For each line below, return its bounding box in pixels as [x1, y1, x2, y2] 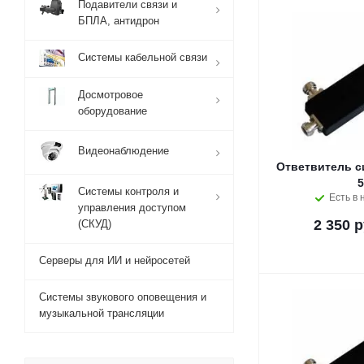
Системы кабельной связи [78, 51, 207, 63]
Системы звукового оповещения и [39, 291, 206, 303]
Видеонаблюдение [78, 145, 169, 157]
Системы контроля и [78, 185, 179, 197]
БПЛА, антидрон [78, 15, 159, 27]
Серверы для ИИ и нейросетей [39, 254, 190, 266]
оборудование [78, 105, 147, 117]
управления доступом [78, 201, 186, 214]
